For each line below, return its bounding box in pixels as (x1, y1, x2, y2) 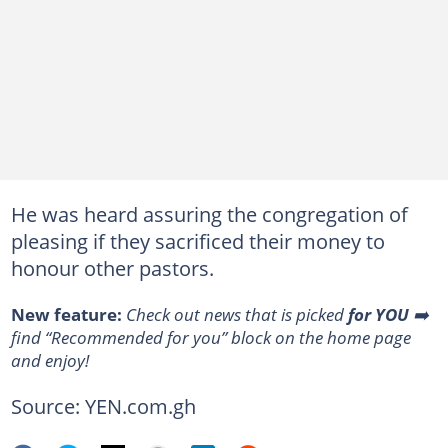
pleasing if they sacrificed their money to (10, 227, 385, 255)
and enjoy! (10, 348, 89, 372)
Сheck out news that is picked (125, 302, 348, 326)
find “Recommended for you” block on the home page (10, 325, 411, 349)
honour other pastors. (10, 254, 214, 282)
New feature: (10, 302, 126, 326)
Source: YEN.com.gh (10, 392, 196, 420)
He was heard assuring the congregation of (10, 200, 408, 228)
